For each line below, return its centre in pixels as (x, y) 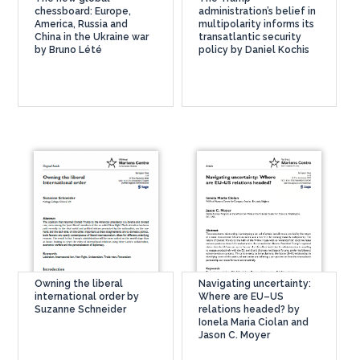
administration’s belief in (257, 11)
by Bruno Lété (69, 50)
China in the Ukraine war (92, 37)
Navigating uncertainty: (254, 284)
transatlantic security (250, 37)
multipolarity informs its (256, 24)
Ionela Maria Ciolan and (253, 322)
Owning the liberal (79, 284)
